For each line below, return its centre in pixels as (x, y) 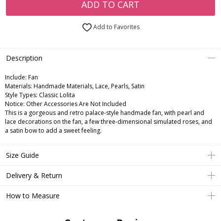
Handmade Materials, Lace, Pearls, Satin (88, 86)
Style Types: (21, 95)
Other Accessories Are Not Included (75, 104)
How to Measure (33, 196)
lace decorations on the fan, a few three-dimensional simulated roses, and (109, 122)
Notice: (15, 104)
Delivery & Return (34, 176)
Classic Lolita (56, 95)
